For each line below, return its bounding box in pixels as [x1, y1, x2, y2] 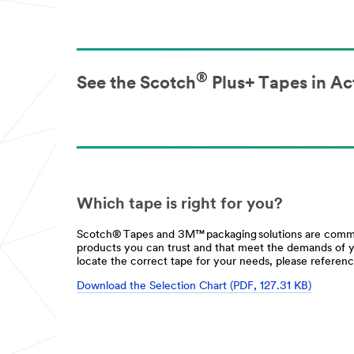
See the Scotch [77, 75, 196, 94]
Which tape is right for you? [77, 197, 283, 213]
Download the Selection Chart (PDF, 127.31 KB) [77, 281, 311, 293]
